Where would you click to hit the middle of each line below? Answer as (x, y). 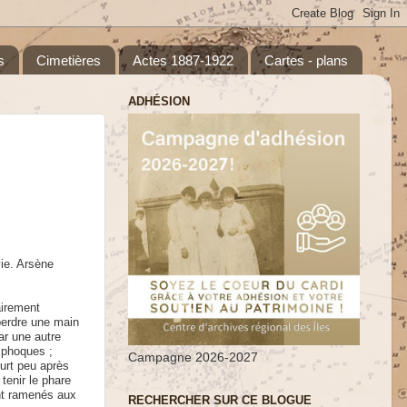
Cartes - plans (307, 60)
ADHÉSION (159, 101)
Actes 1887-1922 (183, 60)
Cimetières (68, 60)
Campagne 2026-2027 (193, 357)
